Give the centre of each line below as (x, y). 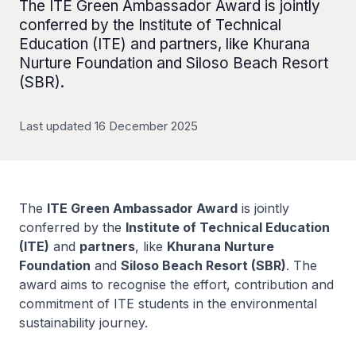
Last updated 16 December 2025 (108, 126)
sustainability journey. (83, 323)
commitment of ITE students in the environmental (168, 304)
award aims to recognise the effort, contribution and (176, 284)
